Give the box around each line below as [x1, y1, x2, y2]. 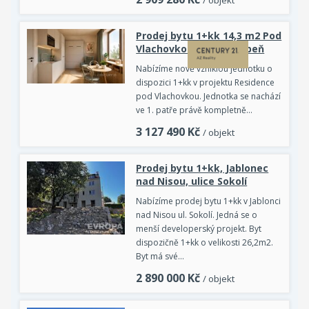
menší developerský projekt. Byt [136, 222, 262, 235]
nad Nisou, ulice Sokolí [136, 174, 248, 188]
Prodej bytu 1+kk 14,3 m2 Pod [136, 28, 282, 42]
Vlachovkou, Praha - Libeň [136, 41, 265, 55]
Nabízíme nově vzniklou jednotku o [136, 62, 273, 74]
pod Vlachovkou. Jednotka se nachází [136, 90, 281, 102]
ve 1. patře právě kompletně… [136, 103, 253, 116]
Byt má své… [136, 250, 185, 262]
